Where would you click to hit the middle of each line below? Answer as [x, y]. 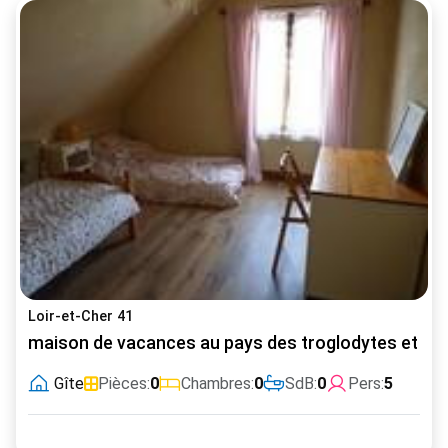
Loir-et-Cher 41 [80, 316]
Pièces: [124, 383]
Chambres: [217, 383]
